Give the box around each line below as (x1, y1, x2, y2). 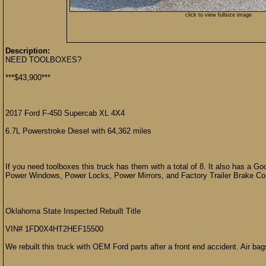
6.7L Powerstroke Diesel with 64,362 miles (5, 126, 151, 135)
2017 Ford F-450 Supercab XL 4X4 (5, 109, 125, 118)
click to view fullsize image (185, 12, 252, 18)
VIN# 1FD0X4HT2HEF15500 (5, 224, 103, 233)
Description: (5, 46, 50, 55)
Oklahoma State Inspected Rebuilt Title (5, 207, 141, 216)
